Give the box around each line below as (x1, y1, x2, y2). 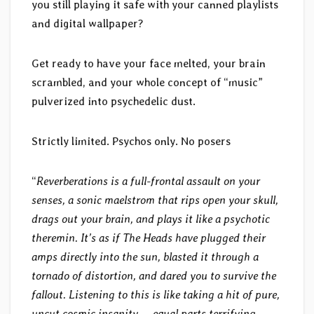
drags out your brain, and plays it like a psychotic (32, 212, 270, 226)
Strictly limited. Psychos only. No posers (32, 135, 231, 149)
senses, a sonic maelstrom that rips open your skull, (32, 193, 278, 207)
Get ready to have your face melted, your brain (32, 57, 266, 71)
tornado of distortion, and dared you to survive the (32, 269, 276, 283)
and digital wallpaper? (32, 17, 144, 31)
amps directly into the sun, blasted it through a (32, 250, 259, 264)
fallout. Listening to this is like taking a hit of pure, (32, 288, 280, 302)
